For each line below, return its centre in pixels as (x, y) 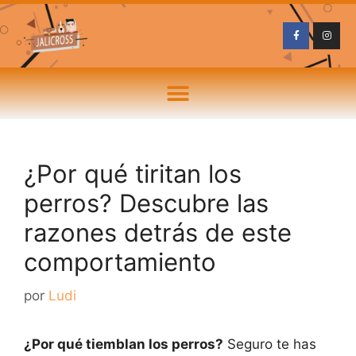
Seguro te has (270, 344)
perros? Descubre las (146, 203)
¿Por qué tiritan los (133, 174)
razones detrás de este (158, 232)
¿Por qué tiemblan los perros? (124, 344)
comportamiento (120, 262)
